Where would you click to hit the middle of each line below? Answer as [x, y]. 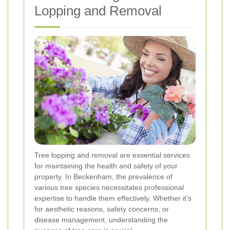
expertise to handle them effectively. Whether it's [113, 198]
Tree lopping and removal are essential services [112, 155]
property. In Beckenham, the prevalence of [103, 176]
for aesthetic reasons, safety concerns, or [102, 209]
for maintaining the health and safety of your [106, 166]
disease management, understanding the [101, 219]
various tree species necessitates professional [109, 187]
